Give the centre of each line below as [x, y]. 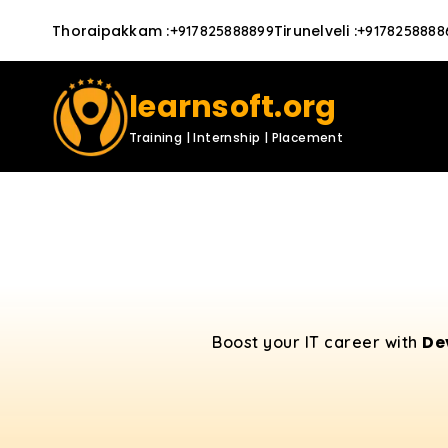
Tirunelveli [311, 30]
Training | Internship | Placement [236, 137]
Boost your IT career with [317, 342]
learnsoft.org [233, 107]
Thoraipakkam [107, 30]
